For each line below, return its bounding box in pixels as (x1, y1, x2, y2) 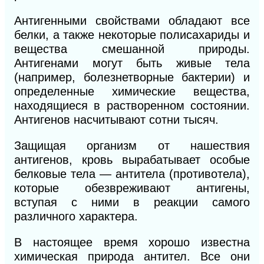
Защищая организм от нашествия (14, 139, 250, 153)
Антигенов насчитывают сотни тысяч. (14, 113, 219, 127)
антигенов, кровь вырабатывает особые (14, 153, 250, 167)
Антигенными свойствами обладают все (14, 14, 250, 28)
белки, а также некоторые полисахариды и (14, 28, 250, 42)
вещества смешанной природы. (14, 42, 250, 56)
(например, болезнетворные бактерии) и (14, 71, 250, 84)
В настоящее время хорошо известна (14, 236, 250, 249)
